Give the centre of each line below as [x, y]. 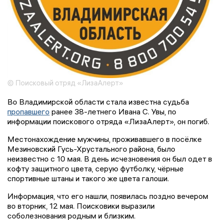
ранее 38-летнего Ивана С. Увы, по [113, 111]
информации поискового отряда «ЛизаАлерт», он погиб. [108, 121]
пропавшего [28, 111]
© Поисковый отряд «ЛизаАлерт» [65, 82]
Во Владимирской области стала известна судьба [98, 101]
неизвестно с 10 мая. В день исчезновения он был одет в [110, 158]
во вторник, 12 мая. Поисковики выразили [81, 206]
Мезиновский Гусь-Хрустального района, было [91, 149]
